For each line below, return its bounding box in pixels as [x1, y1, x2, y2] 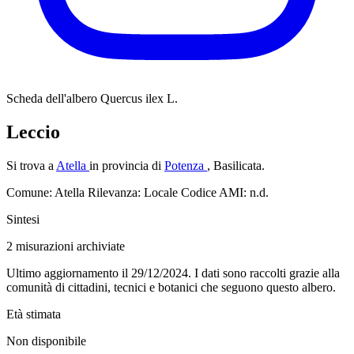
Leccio [6, 121, 60, 142]
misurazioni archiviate [16, 239, 125, 253]
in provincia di [89, 158, 164, 172]
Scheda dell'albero [6, 92, 97, 105]
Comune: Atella [6, 185, 88, 199]
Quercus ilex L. [100, 92, 178, 105]
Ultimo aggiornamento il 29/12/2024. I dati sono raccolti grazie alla [6, 265, 340, 280]
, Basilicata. [207, 158, 265, 172]
